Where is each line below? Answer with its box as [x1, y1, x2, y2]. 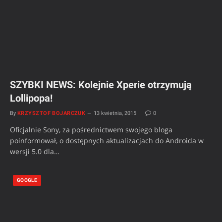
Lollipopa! [10, 92, 53, 104]
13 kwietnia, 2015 [94, 110, 137, 116]
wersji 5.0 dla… [10, 146, 59, 156]
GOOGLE [17, 177, 38, 183]
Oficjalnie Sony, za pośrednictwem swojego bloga [10, 124, 172, 134]
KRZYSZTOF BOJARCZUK [17, 110, 86, 116]
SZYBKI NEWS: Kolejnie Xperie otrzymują [10, 78, 192, 91]
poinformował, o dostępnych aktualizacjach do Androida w [10, 135, 204, 145]
